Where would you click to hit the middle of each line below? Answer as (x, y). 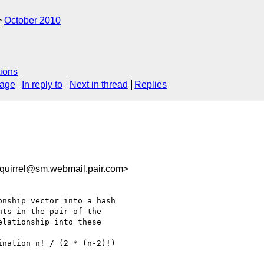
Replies (151, 85)
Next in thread (98, 85)
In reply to (42, 85)
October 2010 (32, 20)
